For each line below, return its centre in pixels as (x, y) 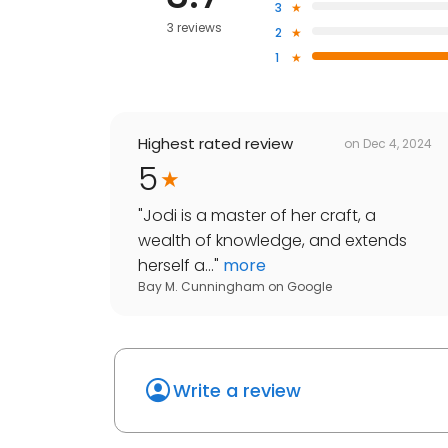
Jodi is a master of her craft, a (259, 216)
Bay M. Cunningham (201, 287)
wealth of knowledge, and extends (272, 241)
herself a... (176, 266)
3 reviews (194, 28)
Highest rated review (215, 144)
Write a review (237, 391)
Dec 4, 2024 (397, 143)
